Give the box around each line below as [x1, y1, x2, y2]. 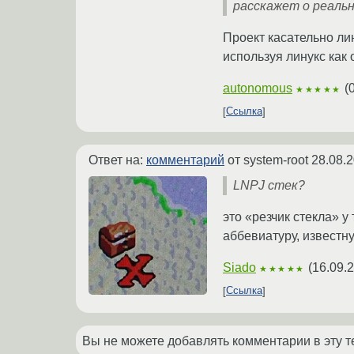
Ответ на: [88, 153, 146, 167]
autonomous [223, 81, 292, 95]
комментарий [146, 153, 224, 167]
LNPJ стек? [233, 178, 305, 192]
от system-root [224, 153, 311, 167]
